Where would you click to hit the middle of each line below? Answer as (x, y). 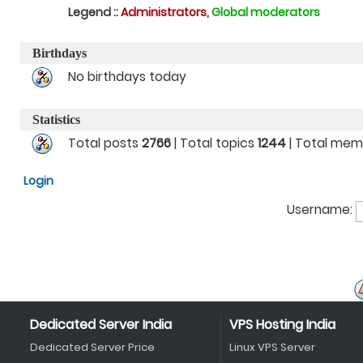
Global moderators (266, 12)
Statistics (56, 120)
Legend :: (94, 12)
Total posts (105, 143)
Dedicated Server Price (92, 347)
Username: (320, 209)
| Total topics (214, 143)
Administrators (164, 12)
